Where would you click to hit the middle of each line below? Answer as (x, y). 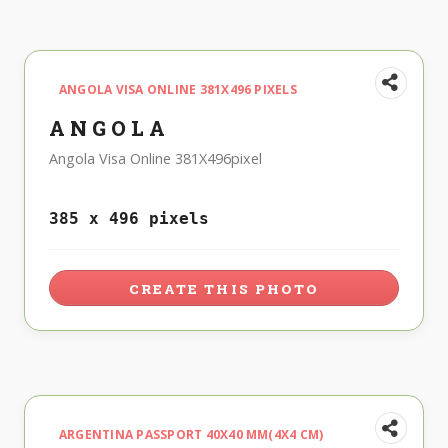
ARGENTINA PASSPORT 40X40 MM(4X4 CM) (191, 435)
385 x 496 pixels (129, 219)
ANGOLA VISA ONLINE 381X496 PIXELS (178, 89)
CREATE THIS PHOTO (224, 289)
